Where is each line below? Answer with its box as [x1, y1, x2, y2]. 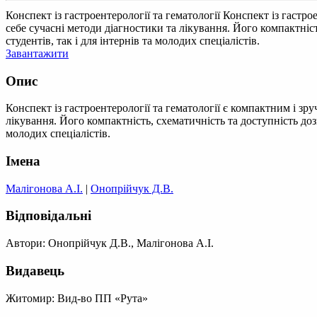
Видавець [6, 263, 64, 278]
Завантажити [6, 47, 69, 59]
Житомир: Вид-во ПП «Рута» [6, 292, 148, 304]
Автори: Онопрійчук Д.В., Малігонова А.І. [6, 237, 214, 250]
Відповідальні [6, 208, 91, 224]
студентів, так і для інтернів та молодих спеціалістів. [6, 34, 260, 47]
